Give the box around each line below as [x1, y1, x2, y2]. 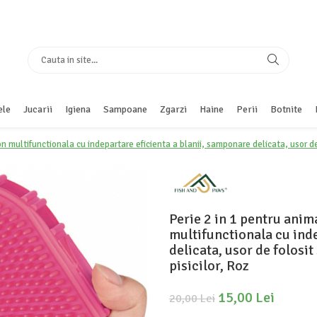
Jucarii [23, 103, 52, 115]
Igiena [65, 103, 91, 115]
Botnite [270, 103, 302, 115]
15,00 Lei [218, 288, 275, 306]
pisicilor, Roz [169, 256, 249, 275]
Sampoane [103, 103, 147, 115]
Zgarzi [160, 103, 187, 115]
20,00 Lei [169, 291, 215, 306]
